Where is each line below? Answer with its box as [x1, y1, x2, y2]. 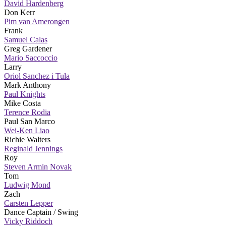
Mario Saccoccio [4, 53, 58, 62]
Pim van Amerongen [4, 17, 70, 26]
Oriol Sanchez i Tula [4, 71, 70, 80]
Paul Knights [4, 89, 45, 98]
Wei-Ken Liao [4, 126, 49, 135]
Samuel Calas [4, 35, 47, 44]
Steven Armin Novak [4, 162, 72, 171]
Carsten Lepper [4, 198, 53, 207]
